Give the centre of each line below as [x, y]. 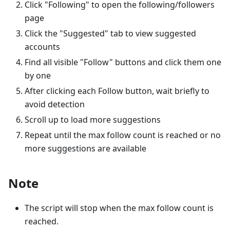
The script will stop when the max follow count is [119, 208]
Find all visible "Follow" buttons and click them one [123, 62]
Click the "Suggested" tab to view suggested [110, 33]
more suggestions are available [85, 148]
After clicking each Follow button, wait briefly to [117, 91]
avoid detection [55, 104]
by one [38, 75]
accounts [42, 46]
